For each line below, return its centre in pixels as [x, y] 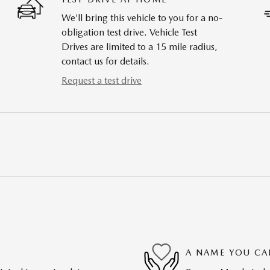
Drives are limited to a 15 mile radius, [140, 47]
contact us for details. [105, 61]
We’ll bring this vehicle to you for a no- [142, 18]
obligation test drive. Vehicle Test [129, 33]
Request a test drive [102, 81]
